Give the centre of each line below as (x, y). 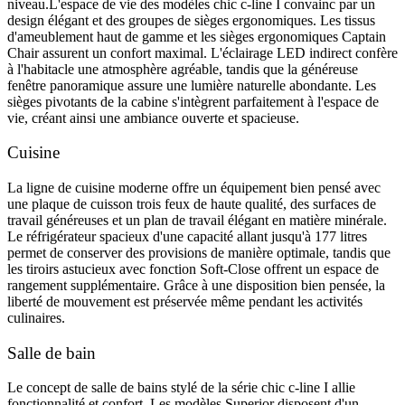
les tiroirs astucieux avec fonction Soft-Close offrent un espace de (193, 268)
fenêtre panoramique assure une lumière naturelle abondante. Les (192, 85)
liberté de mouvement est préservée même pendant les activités (185, 301)
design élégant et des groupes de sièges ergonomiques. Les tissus (191, 20)
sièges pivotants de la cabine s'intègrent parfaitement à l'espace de (193, 101)
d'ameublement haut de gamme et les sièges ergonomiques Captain (197, 36)
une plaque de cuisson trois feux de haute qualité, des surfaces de (192, 203)
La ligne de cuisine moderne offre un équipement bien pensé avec (194, 187)
